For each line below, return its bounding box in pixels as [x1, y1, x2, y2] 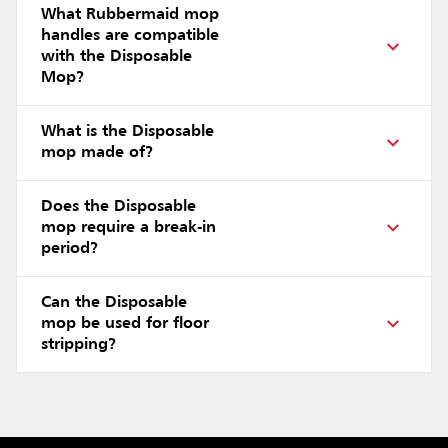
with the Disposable [41, 48, 192, 65]
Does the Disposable [41, 198, 196, 215]
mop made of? [41, 144, 154, 161]
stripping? [41, 336, 117, 353]
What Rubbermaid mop [41, 6, 219, 23]
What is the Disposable [41, 123, 214, 140]
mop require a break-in [41, 219, 216, 236]
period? [41, 240, 99, 257]
